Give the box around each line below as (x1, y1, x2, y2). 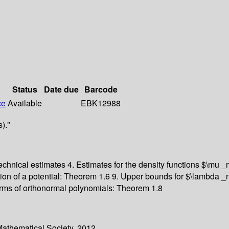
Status (12, 83, 37, 96)
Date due (44, 83, 79, 96)
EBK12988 (81, 97, 121, 109)
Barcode (84, 83, 118, 96)
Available (8, 97, 42, 109)
